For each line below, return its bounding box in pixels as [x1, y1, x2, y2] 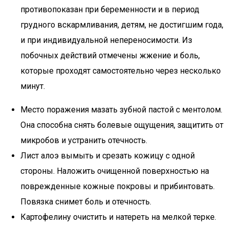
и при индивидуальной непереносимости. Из [20, 35, 192, 45]
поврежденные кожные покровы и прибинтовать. [20, 181, 215, 191]
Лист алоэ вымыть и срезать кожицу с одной [20, 151, 195, 161]
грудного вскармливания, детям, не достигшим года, [20, 20, 223, 30]
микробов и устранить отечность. [20, 135, 147, 145]
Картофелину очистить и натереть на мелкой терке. [20, 212, 216, 222]
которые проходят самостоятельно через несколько [20, 66, 221, 76]
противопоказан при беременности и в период [20, 5, 199, 14]
